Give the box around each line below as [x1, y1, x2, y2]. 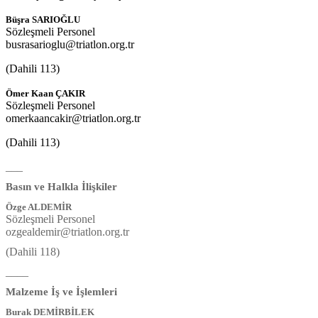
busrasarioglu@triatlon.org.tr [6, 38, 134, 50]
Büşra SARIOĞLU [6, 13, 80, 25]
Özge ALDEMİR [6, 201, 72, 212]
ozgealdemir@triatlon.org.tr [6, 225, 129, 238]
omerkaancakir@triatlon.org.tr [6, 111, 141, 124]
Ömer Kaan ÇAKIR [6, 87, 85, 99]
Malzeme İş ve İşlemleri [6, 285, 117, 297]
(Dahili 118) [6, 245, 60, 258]
